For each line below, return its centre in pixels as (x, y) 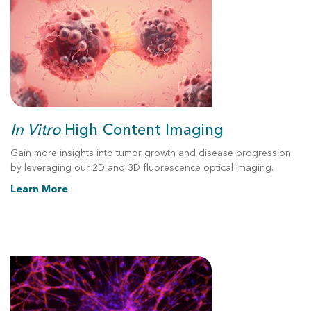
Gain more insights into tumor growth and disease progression (151, 153)
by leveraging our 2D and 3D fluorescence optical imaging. (142, 168)
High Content (113, 130)
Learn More (39, 189)
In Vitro (37, 130)
